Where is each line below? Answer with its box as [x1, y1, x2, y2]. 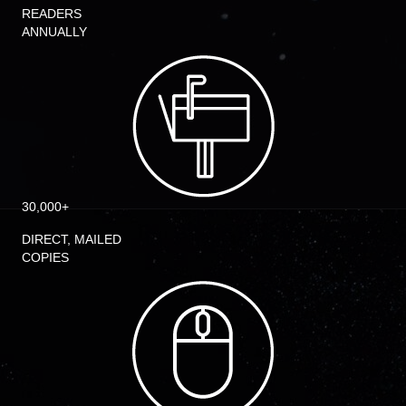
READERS [22, 5, 82, 21]
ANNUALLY [22, 24, 87, 39]
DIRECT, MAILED [22, 231, 121, 246]
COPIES [22, 249, 69, 265]
